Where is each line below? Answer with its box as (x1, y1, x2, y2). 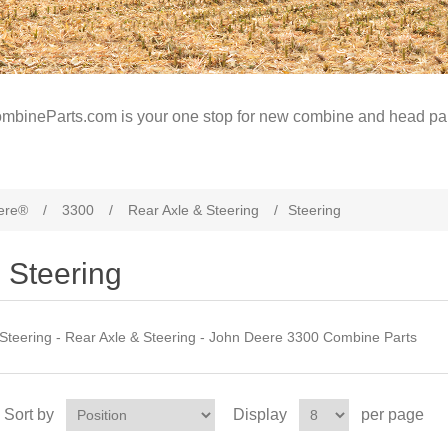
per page (360, 406, 424, 423)
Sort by (3, 406, 54, 423)
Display (232, 406, 287, 423)
